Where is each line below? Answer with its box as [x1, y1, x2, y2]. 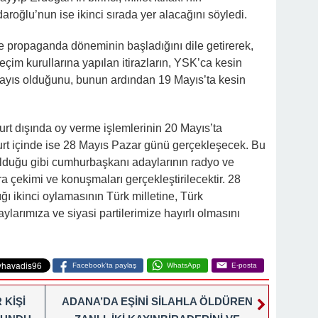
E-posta [231, 261, 257, 269]
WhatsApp [167, 261, 201, 269]
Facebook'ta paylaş [72, 261, 136, 269]
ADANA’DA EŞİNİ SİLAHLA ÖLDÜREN [61, 295, 253, 307]
